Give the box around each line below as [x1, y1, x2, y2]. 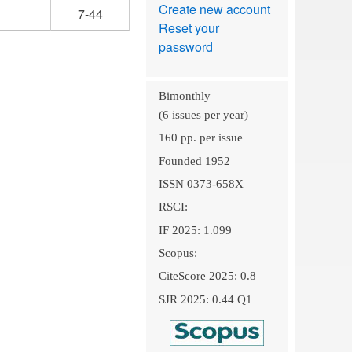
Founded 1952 [158, 154, 230, 167]
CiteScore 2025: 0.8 [158, 269, 256, 283]
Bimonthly [158, 90, 211, 102]
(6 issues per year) [158, 108, 248, 121]
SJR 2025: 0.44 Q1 [158, 292, 252, 306]
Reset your [158, 19, 219, 37]
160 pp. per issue [158, 131, 243, 145]
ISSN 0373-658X [158, 177, 244, 190]
